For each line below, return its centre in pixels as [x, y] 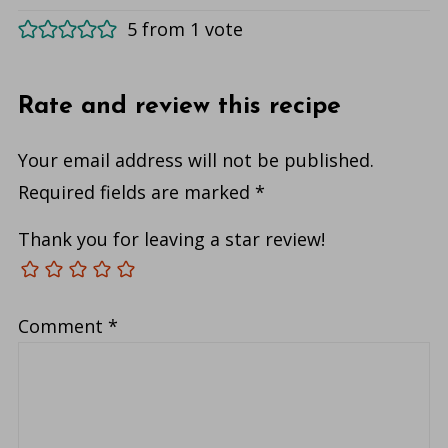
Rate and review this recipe [179, 107]
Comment [62, 325]
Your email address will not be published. [195, 160]
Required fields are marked [136, 192]
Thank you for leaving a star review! [171, 239]
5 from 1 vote [184, 29]
